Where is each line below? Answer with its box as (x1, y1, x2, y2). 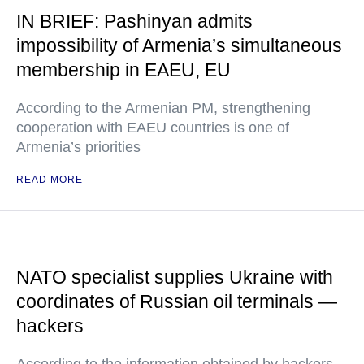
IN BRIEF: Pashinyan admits (16, 11, 253, 32)
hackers (16, 315, 84, 336)
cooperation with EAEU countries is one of (16, 119, 289, 136)
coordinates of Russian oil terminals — (16, 291, 337, 312)
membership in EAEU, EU (16, 59, 231, 80)
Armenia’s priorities (16, 139, 141, 155)
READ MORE (16, 174, 83, 185)
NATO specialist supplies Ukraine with (16, 266, 333, 288)
